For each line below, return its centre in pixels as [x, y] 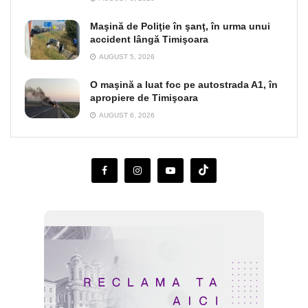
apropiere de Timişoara [144, 98]
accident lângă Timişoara [149, 40]
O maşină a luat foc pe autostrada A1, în [184, 85]
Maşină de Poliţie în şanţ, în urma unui [180, 26]
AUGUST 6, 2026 [126, 115]
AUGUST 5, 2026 [126, 57]
